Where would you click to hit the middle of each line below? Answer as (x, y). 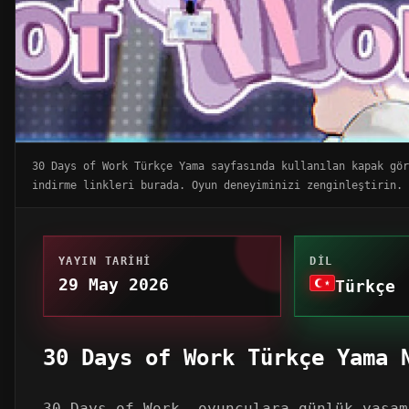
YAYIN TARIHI (105, 260)
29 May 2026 (114, 284)
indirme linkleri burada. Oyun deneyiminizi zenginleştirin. (217, 184)
